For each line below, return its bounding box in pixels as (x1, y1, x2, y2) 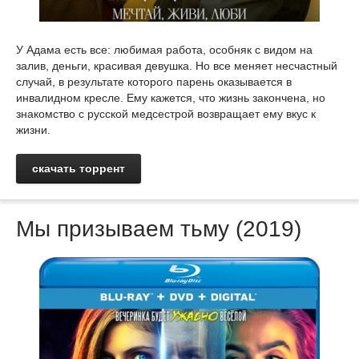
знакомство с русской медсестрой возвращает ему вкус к (16, 107, 316, 120)
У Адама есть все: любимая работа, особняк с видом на (16, 43, 313, 56)
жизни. (16, 123, 50, 136)
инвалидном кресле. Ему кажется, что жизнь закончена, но (16, 91, 325, 104)
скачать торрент (32, 162, 125, 175)
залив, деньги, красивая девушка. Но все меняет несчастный (16, 59, 337, 72)
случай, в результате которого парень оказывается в (16, 75, 292, 88)
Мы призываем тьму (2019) (16, 216, 301, 241)
